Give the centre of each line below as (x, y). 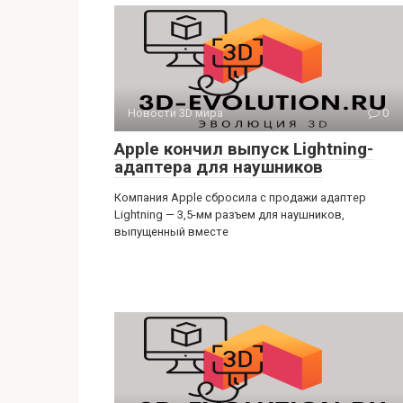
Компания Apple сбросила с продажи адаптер (240, 197)
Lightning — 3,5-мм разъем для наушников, (229, 214)
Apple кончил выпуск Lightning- (244, 148)
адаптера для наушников (219, 166)
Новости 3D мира (175, 112)
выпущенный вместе (171, 231)
